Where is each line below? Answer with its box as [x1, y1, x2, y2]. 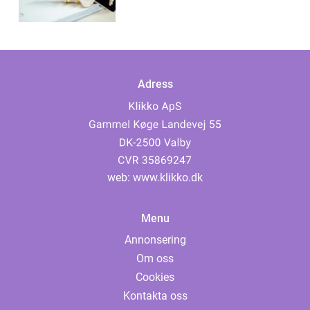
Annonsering [124, 233, 186, 247]
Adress [137, 77, 173, 91]
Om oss [136, 252, 174, 266]
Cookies [136, 271, 174, 284]
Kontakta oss [122, 289, 188, 303]
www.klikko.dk [133, 171, 203, 185]
